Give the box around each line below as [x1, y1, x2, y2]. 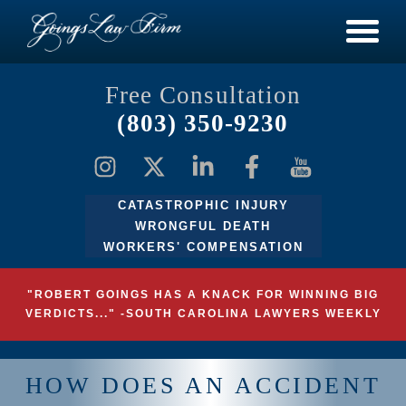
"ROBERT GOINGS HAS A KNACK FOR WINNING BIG [27, 288, 379, 301]
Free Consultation [104, 82, 302, 109]
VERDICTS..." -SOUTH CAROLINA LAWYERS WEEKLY [24, 307, 382, 320]
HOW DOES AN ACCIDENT [24, 372, 382, 400]
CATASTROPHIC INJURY [117, 198, 289, 212]
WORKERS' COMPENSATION [102, 240, 304, 254]
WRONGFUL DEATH [135, 219, 271, 233]
